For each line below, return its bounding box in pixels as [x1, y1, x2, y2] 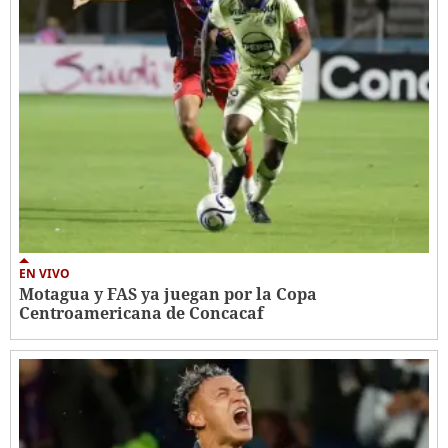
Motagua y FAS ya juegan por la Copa [19, 283, 317, 306]
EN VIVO [19, 265, 70, 283]
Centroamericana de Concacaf [19, 302, 264, 325]
